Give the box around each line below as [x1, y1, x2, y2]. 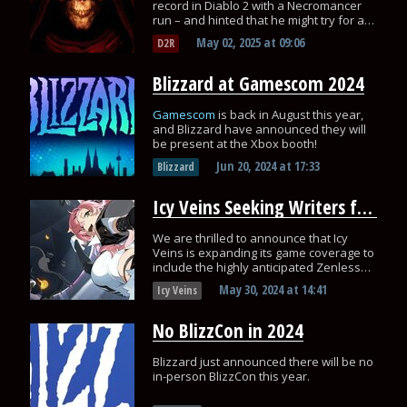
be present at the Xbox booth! [152, 135, 320, 152]
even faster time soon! [152, 26, 277, 43]
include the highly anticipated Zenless [152, 259, 361, 275]
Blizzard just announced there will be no [152, 353, 373, 370]
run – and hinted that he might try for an [152, 12, 372, 28]
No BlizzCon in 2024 [152, 318, 303, 343]
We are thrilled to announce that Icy [152, 230, 348, 246]
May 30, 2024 [218, 281, 283, 298]
